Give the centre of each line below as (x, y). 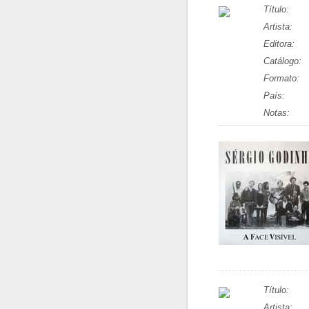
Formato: (281, 78)
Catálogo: (282, 61)
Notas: (277, 113)
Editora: (279, 44)
